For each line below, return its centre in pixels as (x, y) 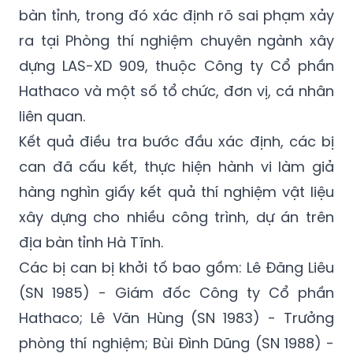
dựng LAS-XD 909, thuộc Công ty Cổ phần (176, 66)
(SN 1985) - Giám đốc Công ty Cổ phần (176, 293)
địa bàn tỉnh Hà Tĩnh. (91, 243)
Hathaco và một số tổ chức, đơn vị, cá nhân (176, 91)
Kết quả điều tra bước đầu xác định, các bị (176, 142)
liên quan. (52, 117)
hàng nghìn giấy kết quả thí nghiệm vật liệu (176, 192)
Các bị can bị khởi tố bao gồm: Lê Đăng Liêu (176, 268)
